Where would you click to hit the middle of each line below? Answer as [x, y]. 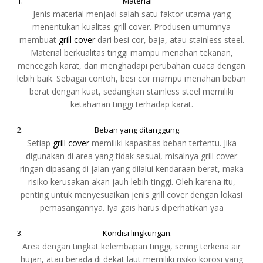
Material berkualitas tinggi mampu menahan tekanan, [131, 52]
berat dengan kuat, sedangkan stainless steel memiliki [131, 91]
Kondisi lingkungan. [137, 233]
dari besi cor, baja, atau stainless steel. [169, 39]
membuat [39, 39]
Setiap [40, 143]
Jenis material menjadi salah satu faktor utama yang [131, 14]
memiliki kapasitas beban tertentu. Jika [163, 143]
